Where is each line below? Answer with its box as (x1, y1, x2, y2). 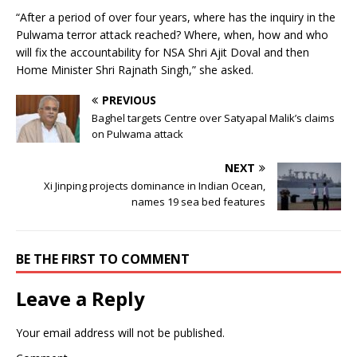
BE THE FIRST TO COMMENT (16, 249, 190, 268)
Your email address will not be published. (16, 324, 225, 340)
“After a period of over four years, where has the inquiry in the (16, 9, 335, 25)
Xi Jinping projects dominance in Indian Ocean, (44, 178, 265, 193)
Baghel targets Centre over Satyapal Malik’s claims (92, 110, 335, 125)
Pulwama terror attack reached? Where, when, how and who (16, 26, 328, 42)
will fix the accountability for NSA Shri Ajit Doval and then (16, 44, 309, 60)
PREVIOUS (102, 92, 156, 108)
